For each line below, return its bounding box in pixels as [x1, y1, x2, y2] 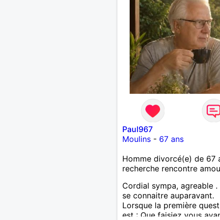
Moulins [122, 134, 151, 144]
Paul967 [122, 124, 153, 134]
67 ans [159, 134, 184, 144]
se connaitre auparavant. [122, 190, 214, 200]
